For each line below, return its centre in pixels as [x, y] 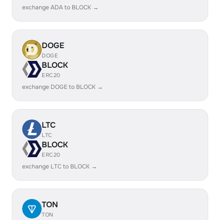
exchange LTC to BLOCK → [60, 166]
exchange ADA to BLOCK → [60, 7]
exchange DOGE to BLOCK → [63, 87]
